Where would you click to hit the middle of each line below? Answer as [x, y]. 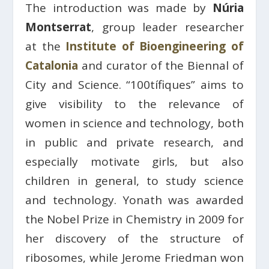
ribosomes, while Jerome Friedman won [134, 257]
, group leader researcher [168, 27]
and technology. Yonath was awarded [134, 200]
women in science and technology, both [134, 123]
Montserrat [59, 27]
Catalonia [52, 65]
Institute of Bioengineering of [155, 46]
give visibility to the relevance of [134, 104]
